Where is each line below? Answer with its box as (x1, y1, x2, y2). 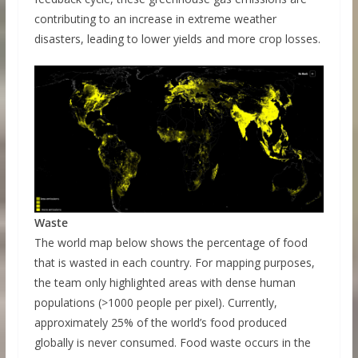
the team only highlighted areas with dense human (34, 275, 296, 291)
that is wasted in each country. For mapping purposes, (34, 255, 315, 271)
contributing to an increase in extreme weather (34, 10, 276, 26)
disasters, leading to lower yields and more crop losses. (34, 30, 320, 46)
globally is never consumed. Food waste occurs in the (34, 335, 311, 351)
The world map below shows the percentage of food (34, 235, 308, 251)
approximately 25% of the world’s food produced (34, 315, 287, 331)
